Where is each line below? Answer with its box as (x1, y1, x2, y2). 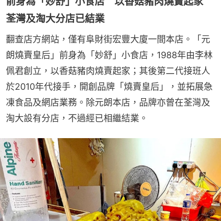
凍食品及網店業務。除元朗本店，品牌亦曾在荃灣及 (6, 97, 210, 108)
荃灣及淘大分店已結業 (6, 13, 105, 25)
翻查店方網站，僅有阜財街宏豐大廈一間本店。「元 (6, 34, 210, 45)
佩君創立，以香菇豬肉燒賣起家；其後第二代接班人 (6, 66, 210, 76)
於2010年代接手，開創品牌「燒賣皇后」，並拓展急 (6, 81, 213, 92)
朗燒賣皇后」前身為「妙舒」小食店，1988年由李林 (6, 50, 213, 61)
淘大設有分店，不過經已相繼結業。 (6, 113, 148, 124)
